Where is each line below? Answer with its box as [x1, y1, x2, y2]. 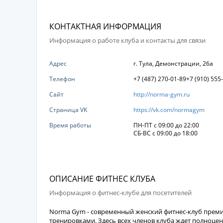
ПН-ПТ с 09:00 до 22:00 [133, 121, 199, 129]
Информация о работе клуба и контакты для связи [49, 36, 206, 45]
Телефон [49, 75, 75, 83]
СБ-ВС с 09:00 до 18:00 [133, 129, 198, 137]
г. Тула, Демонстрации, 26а [133, 59, 213, 68]
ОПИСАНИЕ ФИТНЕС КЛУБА [49, 173, 155, 184]
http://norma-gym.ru [133, 90, 190, 99]
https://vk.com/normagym [133, 106, 205, 114]
